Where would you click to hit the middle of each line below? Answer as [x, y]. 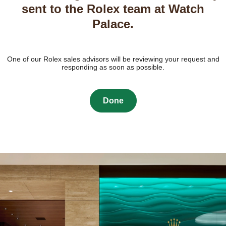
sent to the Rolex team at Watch [113, 9]
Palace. [113, 24]
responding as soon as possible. [113, 67]
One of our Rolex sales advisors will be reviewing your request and [113, 59]
